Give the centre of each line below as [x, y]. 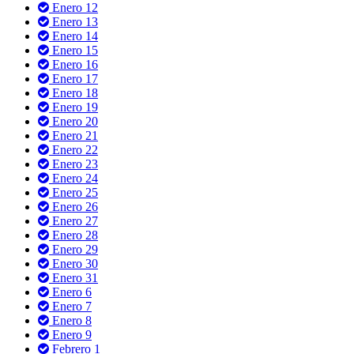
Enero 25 [73, 192]
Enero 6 [70, 292]
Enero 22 [73, 149]
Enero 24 [73, 178]
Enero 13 [73, 21]
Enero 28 [73, 235]
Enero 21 [73, 135]
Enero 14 [73, 36]
